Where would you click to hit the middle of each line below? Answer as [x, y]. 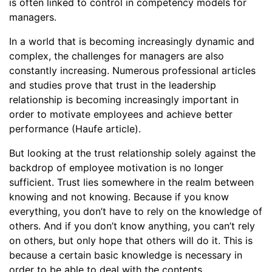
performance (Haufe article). [75, 129]
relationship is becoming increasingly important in [124, 100]
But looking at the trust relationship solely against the [132, 153]
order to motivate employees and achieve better [121, 114]
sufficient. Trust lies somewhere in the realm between [131, 182]
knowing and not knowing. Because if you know [119, 197]
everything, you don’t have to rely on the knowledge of [136, 211]
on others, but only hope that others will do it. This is [131, 240]
